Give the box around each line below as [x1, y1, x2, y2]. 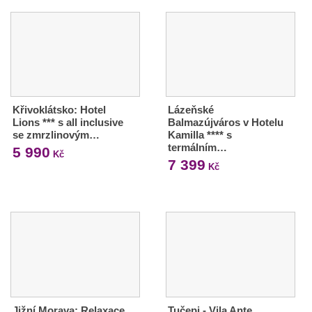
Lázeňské [167, 104, 214, 116]
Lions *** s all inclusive [13, 116, 123, 129]
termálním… [167, 141, 227, 154]
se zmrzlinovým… [13, 129, 100, 141]
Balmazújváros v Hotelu [167, 116, 283, 129]
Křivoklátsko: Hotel [13, 104, 106, 116]
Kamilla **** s [167, 129, 232, 141]
